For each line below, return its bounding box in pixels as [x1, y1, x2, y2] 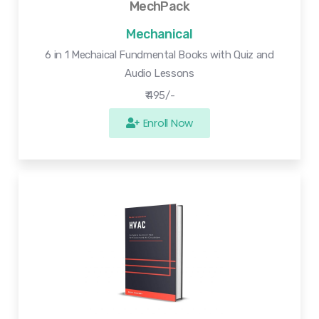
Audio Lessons [125, 66, 194, 80]
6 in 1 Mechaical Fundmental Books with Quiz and [45, 48, 274, 61]
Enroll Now [142, 115, 194, 130]
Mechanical [126, 26, 193, 42]
